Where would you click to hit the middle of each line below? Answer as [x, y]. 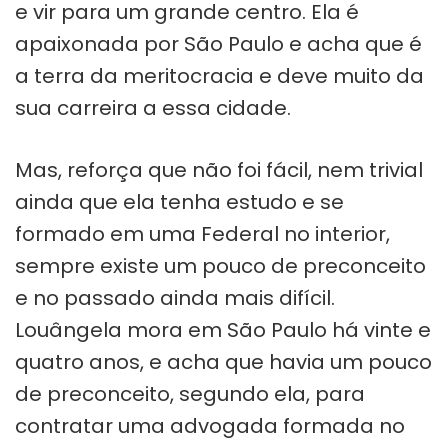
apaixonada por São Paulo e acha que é [218, 43]
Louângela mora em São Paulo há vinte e [223, 329]
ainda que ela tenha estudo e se [179, 201]
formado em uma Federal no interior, [202, 233]
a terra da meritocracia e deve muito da [219, 75]
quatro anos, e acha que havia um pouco [223, 361]
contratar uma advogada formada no [210, 425]
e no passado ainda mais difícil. [175, 297]
